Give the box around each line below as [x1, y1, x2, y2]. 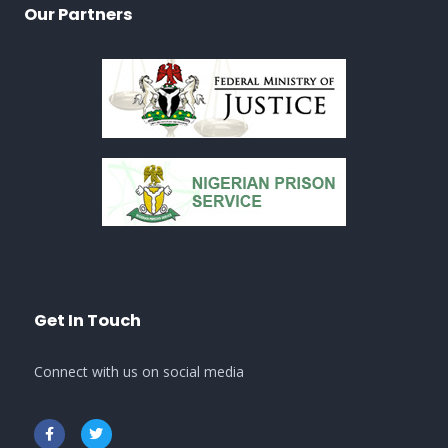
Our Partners [24, 3, 133, 27]
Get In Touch [34, 309, 141, 333]
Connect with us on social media [34, 362, 244, 382]
